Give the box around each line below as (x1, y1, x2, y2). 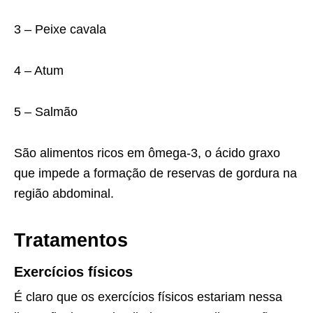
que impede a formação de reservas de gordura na (14, 166, 297, 181)
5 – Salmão (14, 105, 78, 119)
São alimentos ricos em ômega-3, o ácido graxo (14, 146, 280, 161)
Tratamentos (14, 230, 128, 252)
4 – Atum (14, 64, 64, 78)
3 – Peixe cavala (14, 22, 106, 37)
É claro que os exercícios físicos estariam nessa (14, 290, 282, 305)
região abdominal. (14, 187, 114, 201)
